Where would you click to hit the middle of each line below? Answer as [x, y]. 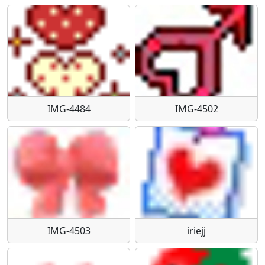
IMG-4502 [196, 109]
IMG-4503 [69, 230]
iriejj [196, 230]
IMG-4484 [69, 109]
